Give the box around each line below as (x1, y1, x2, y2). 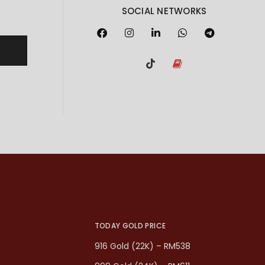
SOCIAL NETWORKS (121, 4, 207, 17)
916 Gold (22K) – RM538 (94, 240, 190, 252)
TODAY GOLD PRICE (94, 221, 166, 231)
